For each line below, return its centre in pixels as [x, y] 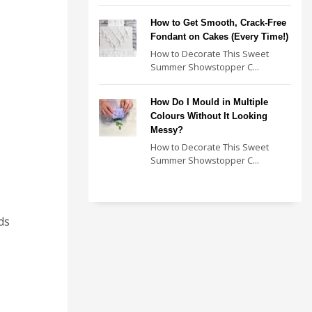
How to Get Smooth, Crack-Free [218, 23]
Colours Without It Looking [209, 116]
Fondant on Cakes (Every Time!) [219, 37]
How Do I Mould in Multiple [209, 102]
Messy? [167, 130]
